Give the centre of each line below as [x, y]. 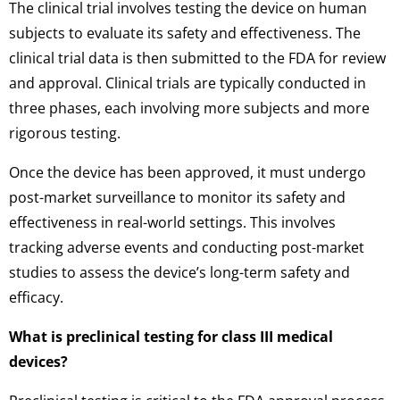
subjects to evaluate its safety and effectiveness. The [185, 33]
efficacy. [36, 297]
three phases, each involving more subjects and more [189, 108]
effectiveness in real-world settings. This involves [172, 222]
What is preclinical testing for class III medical [171, 337]
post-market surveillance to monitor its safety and [177, 197]
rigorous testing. [65, 133]
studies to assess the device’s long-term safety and [179, 272]
